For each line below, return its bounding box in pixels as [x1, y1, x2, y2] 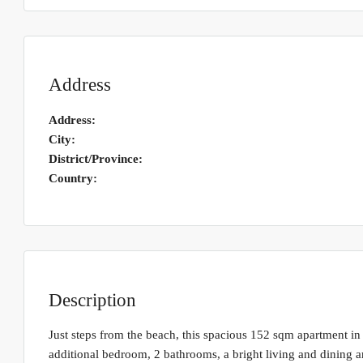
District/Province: [49, 152, 143, 165]
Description [49, 289, 136, 310]
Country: [49, 171, 97, 185]
